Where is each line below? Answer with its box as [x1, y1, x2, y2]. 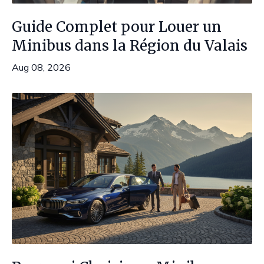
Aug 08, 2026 [12, 61, 71, 73]
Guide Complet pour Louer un [12, 18, 222, 36]
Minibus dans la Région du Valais [12, 37, 247, 55]
